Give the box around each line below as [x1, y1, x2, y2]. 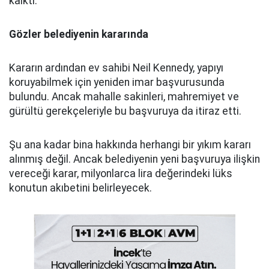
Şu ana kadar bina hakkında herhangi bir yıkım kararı [9, 138, 251, 151]
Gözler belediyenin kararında [9, 28, 148, 40]
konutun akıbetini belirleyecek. [9, 181, 152, 194]
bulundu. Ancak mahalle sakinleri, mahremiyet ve [9, 90, 239, 103]
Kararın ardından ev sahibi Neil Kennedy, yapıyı [9, 61, 223, 74]
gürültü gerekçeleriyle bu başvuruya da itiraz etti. [9, 104, 241, 117]
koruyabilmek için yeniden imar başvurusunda [9, 76, 225, 88]
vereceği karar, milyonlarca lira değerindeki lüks [9, 167, 232, 180]
